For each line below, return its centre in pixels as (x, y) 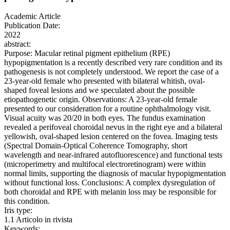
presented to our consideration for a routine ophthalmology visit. (108, 109)
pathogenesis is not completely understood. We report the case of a (111, 72)
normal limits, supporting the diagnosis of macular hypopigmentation (115, 174)
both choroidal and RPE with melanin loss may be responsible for (110, 192)
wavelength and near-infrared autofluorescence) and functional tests (113, 155)
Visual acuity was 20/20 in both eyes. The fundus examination (105, 118)
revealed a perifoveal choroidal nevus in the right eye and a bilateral (113, 127)
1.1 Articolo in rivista (38, 220)
